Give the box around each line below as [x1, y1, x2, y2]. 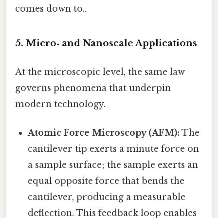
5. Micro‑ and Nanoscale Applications [15, 37, 197, 49]
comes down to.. [15, 3, 87, 15]
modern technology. [15, 99, 106, 110]
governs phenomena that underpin [15, 83, 171, 94]
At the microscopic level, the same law [15, 67, 185, 78]
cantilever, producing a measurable [28, 192, 186, 203]
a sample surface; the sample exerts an [28, 160, 199, 171]
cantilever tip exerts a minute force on [28, 144, 200, 155]
